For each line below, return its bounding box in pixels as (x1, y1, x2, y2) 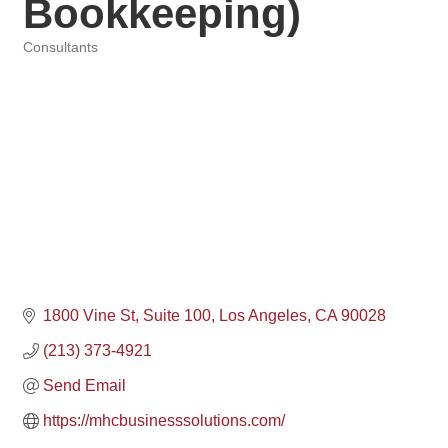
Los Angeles (219, 307, 307, 325)
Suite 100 (143, 307, 211, 325)
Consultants (23, 40, 98, 56)
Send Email (43, 377, 126, 395)
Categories (22, 54, 88, 70)
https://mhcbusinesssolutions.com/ (43, 412, 285, 430)
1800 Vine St (43, 307, 135, 325)
